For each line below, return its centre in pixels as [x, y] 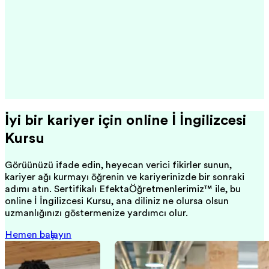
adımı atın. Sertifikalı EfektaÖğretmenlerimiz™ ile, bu [123, 189]
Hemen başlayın [38, 234]
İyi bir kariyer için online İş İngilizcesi [125, 120]
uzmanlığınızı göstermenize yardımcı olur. [96, 213]
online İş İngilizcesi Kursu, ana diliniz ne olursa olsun [117, 201]
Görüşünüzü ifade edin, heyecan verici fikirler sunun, [118, 165]
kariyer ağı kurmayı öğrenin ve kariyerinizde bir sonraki [125, 177]
